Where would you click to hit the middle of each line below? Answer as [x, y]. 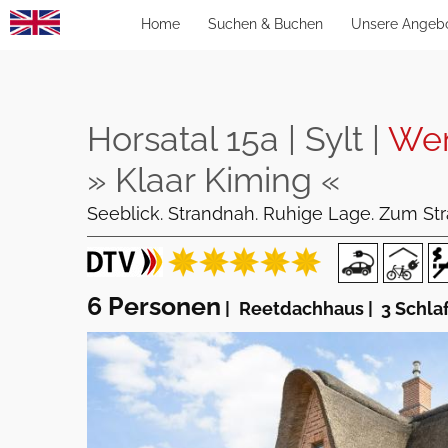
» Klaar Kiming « [213, 180]
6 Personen [154, 306]
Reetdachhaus [299, 308]
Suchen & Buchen [265, 24]
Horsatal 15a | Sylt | [237, 139]
